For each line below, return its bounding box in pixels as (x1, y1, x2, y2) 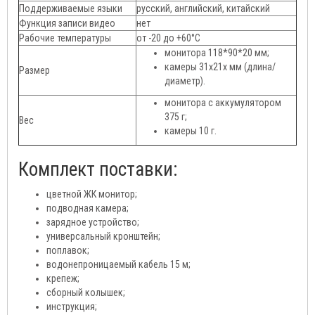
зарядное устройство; (46, 217, 139, 229)
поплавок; (46, 245, 89, 257)
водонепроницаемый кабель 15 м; (46, 259, 191, 271)
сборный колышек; (46, 287, 125, 299)
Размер (19, 65, 50, 77)
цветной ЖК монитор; (46, 188, 137, 200)
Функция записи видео (19, 18, 115, 30)
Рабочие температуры (19, 32, 111, 44)
